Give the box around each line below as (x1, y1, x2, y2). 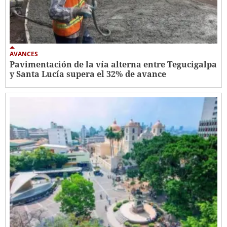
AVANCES (10, 50, 38, 59)
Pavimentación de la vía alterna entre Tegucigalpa (10, 59, 217, 70)
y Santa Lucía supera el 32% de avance (10, 68, 166, 80)
